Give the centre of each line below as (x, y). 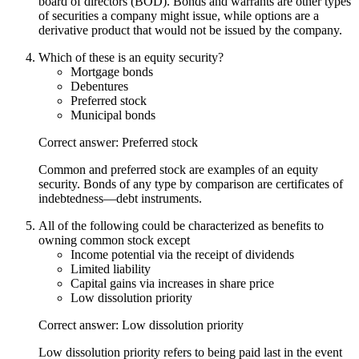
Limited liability (111, 268)
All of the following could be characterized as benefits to (181, 225)
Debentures (99, 86)
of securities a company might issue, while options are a (179, 15)
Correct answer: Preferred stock (118, 142)
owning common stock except (114, 240)
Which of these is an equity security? (131, 57)
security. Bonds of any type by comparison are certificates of (191, 184)
